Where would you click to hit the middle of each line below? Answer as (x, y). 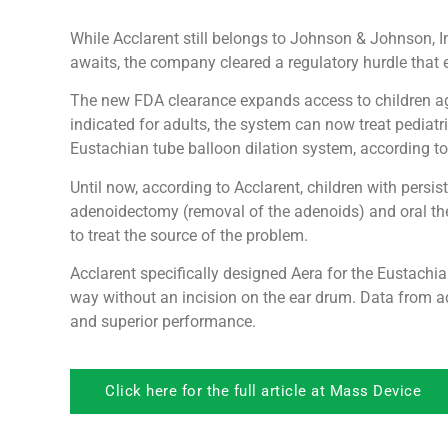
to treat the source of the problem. (189, 235)
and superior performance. (163, 322)
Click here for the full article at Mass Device (263, 390)
